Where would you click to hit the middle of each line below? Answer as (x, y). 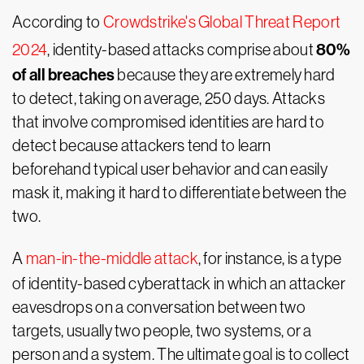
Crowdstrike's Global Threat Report (222, 22)
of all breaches (63, 75)
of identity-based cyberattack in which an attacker (179, 284)
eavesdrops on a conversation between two (159, 307)
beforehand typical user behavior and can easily (170, 169)
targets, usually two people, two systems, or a (162, 331)
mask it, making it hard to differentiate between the (180, 193)
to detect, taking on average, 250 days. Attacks (169, 98)
